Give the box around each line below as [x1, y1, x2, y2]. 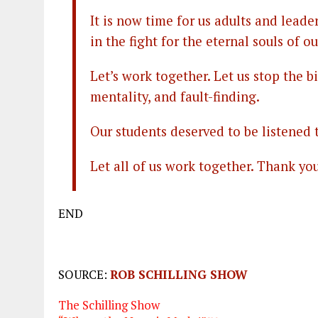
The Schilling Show [58, 297, 160, 314]
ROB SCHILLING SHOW [110, 266, 248, 283]
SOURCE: [58, 266, 110, 283]
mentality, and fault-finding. [90, 88, 260, 106]
